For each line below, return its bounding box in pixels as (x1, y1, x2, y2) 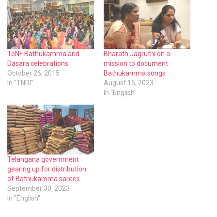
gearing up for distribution (7, 165, 86, 173)
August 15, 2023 (104, 79, 154, 87)
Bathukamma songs (104, 69, 166, 77)
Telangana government (7, 155, 79, 163)
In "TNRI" (7, 79, 33, 87)
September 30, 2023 (7, 184, 70, 192)
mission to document (104, 60, 168, 68)
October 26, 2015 (7, 69, 60, 77)
